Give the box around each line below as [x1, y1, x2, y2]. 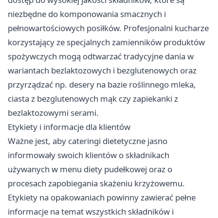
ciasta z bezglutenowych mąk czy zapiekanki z [8, 92, 178, 104]
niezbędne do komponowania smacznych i [8, 8, 166, 19]
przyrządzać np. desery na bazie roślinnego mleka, [8, 78, 196, 90]
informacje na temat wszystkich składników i [8, 205, 174, 217]
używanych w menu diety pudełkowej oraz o [8, 163, 172, 175]
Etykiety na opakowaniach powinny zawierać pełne [8, 191, 196, 203]
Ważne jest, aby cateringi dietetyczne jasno [8, 135, 167, 146]
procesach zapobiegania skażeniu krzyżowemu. [8, 177, 185, 189]
